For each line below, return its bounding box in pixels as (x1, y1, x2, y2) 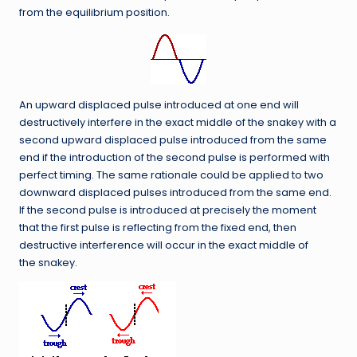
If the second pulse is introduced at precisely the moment (19, 202, 316, 217)
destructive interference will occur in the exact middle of (19, 237, 308, 252)
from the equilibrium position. (19, 5, 170, 19)
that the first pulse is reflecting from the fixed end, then (19, 220, 296, 234)
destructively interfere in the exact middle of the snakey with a (19, 115, 336, 129)
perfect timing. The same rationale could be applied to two (19, 167, 324, 182)
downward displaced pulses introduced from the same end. (19, 185, 331, 199)
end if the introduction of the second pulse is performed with (19, 150, 330, 164)
